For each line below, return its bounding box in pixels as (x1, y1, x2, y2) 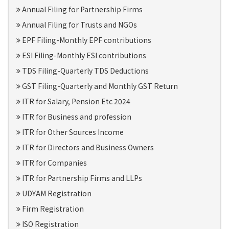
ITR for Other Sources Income (20, 127, 124, 137)
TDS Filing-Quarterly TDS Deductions (20, 65, 149, 76)
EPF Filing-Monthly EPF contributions (20, 35, 151, 45)
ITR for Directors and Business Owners (20, 142, 154, 152)
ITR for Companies (20, 157, 87, 168)
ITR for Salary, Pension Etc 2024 (20, 96, 130, 106)
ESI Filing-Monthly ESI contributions (20, 50, 146, 60)
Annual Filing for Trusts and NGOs (20, 19, 137, 30)
